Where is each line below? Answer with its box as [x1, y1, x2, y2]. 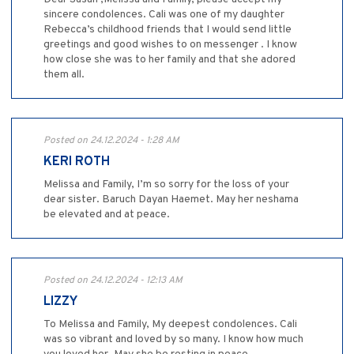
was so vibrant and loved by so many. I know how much [43, 333, 303, 347]
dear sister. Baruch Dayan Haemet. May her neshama [43, 193, 299, 207]
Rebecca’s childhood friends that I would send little [43, 23, 292, 37]
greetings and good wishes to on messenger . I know [43, 38, 297, 52]
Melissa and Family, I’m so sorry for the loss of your [43, 178, 289, 192]
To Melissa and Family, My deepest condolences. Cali [43, 318, 297, 332]
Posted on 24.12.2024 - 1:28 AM [43, 134, 179, 148]
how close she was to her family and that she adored [43, 53, 296, 67]
